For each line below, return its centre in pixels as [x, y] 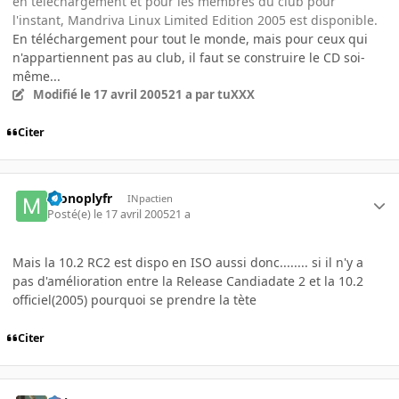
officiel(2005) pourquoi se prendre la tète [134, 299]
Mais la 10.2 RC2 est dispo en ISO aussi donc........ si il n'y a [188, 262]
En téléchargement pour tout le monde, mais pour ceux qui [190, 39]
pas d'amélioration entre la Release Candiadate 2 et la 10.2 [188, 281]
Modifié [56, 95]
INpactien [150, 198]
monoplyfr [80, 198]
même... [37, 77]
